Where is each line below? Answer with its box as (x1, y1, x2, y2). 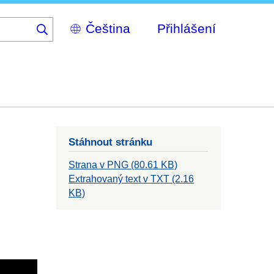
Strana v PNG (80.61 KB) (68, 160, 177, 171)
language (59, 43, 98, 54)
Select (59, 18, 86, 28)
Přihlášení (157, 21, 216, 35)
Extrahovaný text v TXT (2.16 (68, 174, 194, 185)
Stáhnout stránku (68, 136, 152, 149)
